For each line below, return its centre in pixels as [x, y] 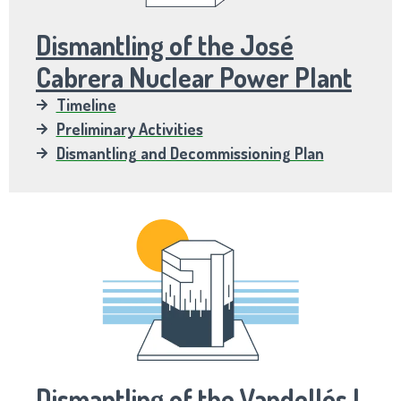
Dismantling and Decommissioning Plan [190, 153]
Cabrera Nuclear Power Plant [194, 77]
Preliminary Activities [129, 128]
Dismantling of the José [165, 44]
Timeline [86, 104]
